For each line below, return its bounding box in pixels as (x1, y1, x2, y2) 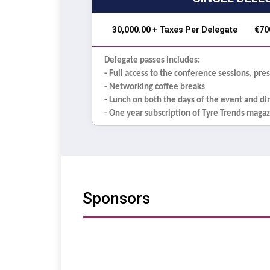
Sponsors (83, 189, 150, 207)
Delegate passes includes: (104, 56, 200, 66)
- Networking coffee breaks (104, 83, 205, 92)
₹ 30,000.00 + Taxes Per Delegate (110, 25, 238, 35)
